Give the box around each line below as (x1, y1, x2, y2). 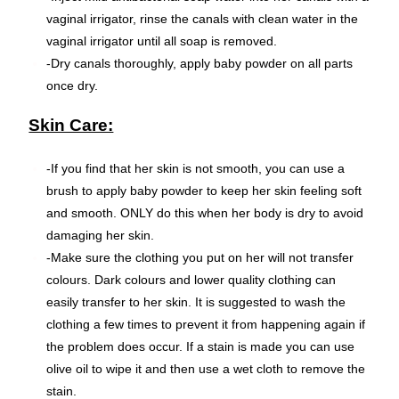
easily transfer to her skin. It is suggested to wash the (46, 294, 346, 309)
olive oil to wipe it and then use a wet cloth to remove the (46, 361, 366, 376)
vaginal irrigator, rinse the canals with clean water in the (46, 11, 359, 26)
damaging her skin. (46, 227, 155, 242)
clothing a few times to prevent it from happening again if (46, 316, 366, 331)
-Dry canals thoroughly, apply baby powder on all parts (46, 55, 354, 70)
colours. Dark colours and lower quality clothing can (46, 272, 337, 287)
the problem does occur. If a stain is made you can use (46, 338, 355, 354)
